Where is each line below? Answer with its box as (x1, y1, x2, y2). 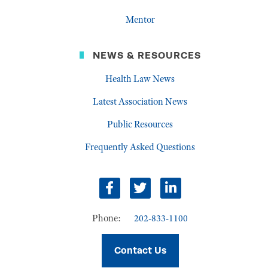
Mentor (125, 14, 155, 26)
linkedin (169, 186, 215, 203)
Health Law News (105, 72, 175, 85)
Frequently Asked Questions (85, 141, 195, 153)
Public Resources (107, 118, 173, 130)
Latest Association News (93, 95, 187, 108)
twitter (139, 186, 176, 203)
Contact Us (114, 244, 166, 256)
